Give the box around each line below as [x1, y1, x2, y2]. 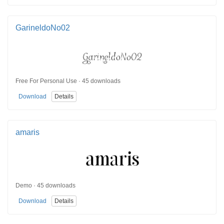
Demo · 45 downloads [15, 182, 75, 189]
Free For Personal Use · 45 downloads [15, 77, 120, 85]
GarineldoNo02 [15, 23, 70, 32]
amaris [15, 127, 39, 136]
